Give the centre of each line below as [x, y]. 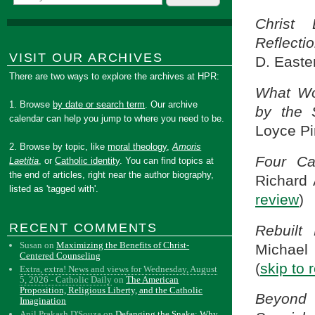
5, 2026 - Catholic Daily [66, 279]
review [277, 199]
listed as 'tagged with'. [54, 189]
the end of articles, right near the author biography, [112, 175]
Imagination [43, 301]
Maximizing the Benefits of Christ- [123, 245]
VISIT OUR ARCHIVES [86, 58]
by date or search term [99, 104]
